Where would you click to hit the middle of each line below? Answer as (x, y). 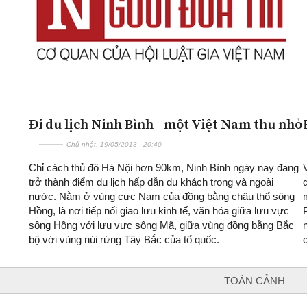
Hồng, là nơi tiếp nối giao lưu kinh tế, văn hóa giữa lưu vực (159, 210)
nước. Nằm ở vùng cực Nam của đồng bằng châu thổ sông (162, 196)
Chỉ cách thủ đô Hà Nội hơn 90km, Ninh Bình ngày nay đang (164, 167)
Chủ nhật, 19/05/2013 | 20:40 (114, 144)
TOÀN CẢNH (255, 280)
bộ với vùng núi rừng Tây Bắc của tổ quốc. (124, 239)
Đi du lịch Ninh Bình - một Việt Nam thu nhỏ (165, 124)
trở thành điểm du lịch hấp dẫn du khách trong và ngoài (151, 182)
